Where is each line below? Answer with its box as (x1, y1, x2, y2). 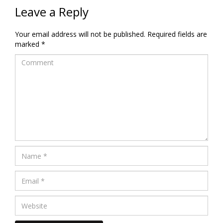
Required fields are (147, 29, 207, 39)
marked (15, 39, 41, 49)
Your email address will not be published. (15, 29, 145, 39)
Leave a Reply (15, 3, 89, 20)
